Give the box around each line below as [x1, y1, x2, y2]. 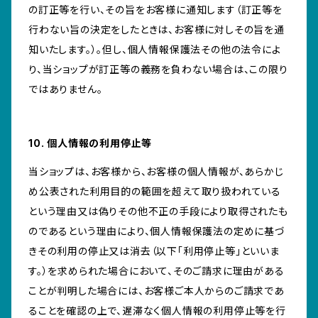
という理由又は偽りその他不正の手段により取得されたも [28, 205, 288, 218]
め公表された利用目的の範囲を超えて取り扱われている [28, 185, 281, 198]
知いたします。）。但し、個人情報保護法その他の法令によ [28, 43, 281, 56]
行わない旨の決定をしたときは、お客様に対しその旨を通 [28, 23, 285, 36]
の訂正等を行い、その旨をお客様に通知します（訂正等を [28, 4, 283, 16]
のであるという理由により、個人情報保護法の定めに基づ [28, 225, 285, 238]
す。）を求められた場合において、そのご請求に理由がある [28, 265, 285, 278]
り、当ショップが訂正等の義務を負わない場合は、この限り [28, 63, 288, 76]
